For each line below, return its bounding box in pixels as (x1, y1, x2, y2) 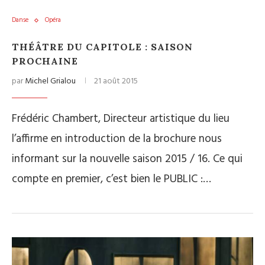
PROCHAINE (12, 55, 78, 67)
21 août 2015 (94, 75, 138, 88)
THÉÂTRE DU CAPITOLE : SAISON (12, 41, 193, 53)
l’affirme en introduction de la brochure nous (12, 130, 222, 148)
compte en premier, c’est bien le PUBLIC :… (12, 170, 211, 188)
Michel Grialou (25, 75, 76, 88)
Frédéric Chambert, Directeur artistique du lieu (12, 110, 230, 128)
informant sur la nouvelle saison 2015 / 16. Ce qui (12, 150, 243, 168)
